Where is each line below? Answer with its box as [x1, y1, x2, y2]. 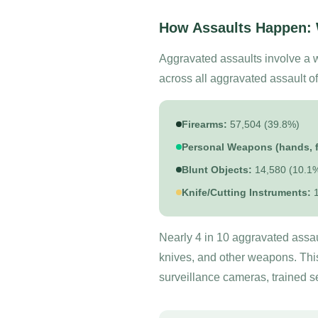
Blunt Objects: [182, 164, 252, 175]
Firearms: [182, 119, 227, 130]
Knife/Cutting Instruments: [182, 187, 311, 198]
